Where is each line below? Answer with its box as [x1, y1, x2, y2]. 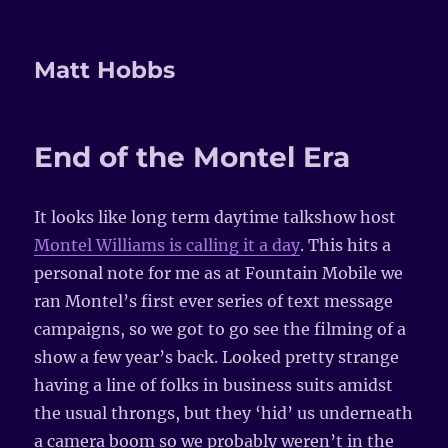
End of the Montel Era [34, 140, 351, 174]
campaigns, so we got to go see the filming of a [34, 319, 407, 339]
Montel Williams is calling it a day [34, 235, 301, 255]
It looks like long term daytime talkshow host [34, 207, 397, 227]
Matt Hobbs [34, 56, 176, 84]
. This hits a [300, 235, 392, 255]
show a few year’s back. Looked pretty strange [34, 347, 400, 367]
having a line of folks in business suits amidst [34, 375, 394, 395]
